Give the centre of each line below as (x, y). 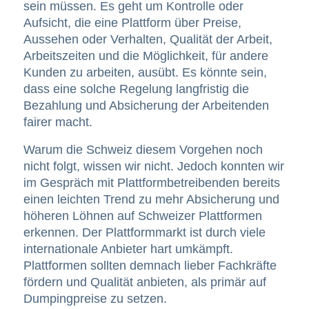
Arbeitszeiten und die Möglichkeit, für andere (146, 56)
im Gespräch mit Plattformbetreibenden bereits (151, 182)
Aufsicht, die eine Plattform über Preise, (132, 23)
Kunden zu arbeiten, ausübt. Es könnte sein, (145, 73)
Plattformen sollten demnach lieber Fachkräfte (150, 265)
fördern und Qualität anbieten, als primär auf (144, 282)
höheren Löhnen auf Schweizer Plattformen (142, 216)
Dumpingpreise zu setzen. (95, 298)
